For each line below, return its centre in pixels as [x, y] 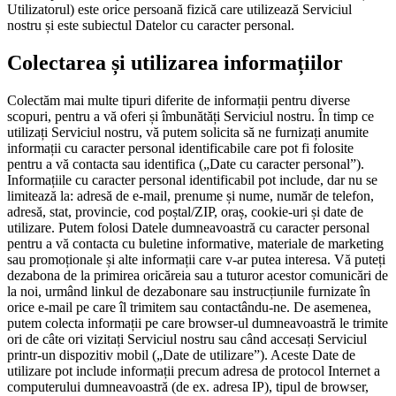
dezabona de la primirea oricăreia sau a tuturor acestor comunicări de [198, 276]
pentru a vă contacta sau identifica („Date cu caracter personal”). [186, 164]
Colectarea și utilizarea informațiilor [175, 63]
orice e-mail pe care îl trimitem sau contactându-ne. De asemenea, [189, 308]
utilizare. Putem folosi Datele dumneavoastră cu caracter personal [188, 228]
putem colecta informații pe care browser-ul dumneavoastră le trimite [198, 324]
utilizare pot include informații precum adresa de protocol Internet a [194, 371]
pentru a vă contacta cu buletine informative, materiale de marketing [195, 244]
